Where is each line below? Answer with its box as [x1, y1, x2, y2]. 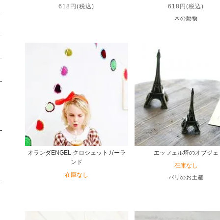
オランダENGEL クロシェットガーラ [27, 149, 126, 156]
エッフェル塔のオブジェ [153, 149, 219, 156]
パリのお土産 [168, 174, 204, 180]
